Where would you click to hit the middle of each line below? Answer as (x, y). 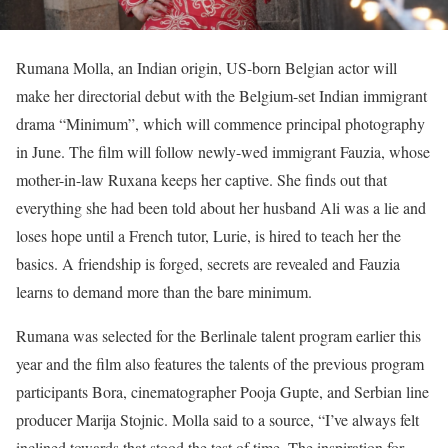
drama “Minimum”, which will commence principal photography (220, 123)
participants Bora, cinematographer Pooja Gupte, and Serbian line (222, 391)
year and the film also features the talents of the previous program (220, 363)
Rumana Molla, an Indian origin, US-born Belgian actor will (206, 67)
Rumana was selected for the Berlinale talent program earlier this (218, 335)
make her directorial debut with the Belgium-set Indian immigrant (221, 95)
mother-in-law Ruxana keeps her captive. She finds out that (201, 179)
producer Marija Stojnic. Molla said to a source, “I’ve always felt (217, 419)
